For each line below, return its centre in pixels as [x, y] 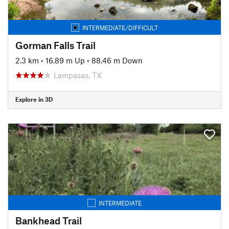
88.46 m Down [117, 60]
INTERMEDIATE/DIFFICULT [120, 27]
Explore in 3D [34, 99]
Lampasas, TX [78, 75]
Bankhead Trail [49, 220]
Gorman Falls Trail [55, 45]
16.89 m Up [65, 60]
